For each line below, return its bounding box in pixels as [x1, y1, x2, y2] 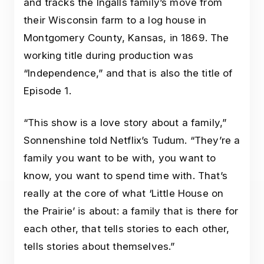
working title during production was [24, 49, 193, 62]
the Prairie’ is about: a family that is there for [24, 205, 239, 217]
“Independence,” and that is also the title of [24, 67, 233, 80]
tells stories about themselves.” [24, 240, 175, 253]
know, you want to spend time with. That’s [24, 170, 227, 182]
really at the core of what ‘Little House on [24, 187, 224, 200]
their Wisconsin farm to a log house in [24, 14, 207, 27]
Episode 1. [24, 85, 71, 97]
